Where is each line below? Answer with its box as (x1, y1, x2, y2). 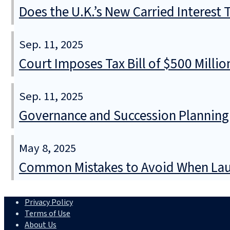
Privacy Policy (25, 196, 73, 208)
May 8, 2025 (19, 140, 76, 157)
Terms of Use (25, 207, 70, 219)
